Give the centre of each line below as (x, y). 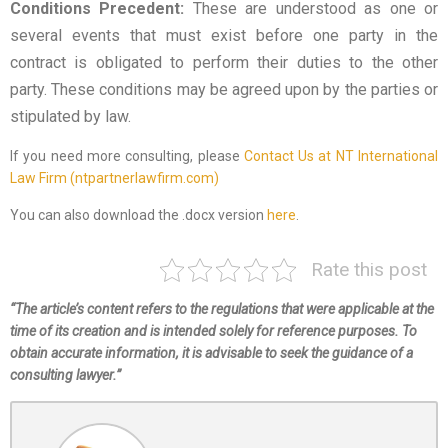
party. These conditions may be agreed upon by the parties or (224, 90)
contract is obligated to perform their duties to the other (224, 63)
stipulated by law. (70, 117)
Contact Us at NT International (341, 156)
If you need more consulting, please (127, 156)
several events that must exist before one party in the (224, 36)
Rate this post (368, 270)
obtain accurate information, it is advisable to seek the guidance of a (211, 353)
